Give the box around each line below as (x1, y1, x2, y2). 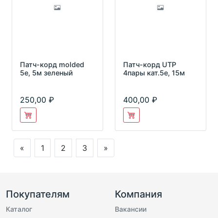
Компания (115, 188, 162, 200)
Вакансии (115, 204, 146, 213)
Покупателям (6, 188, 70, 200)
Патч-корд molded (20, 60, 84, 69)
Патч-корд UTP (123, 60, 176, 69)
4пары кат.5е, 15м (123, 69, 185, 77)
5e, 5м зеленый (20, 69, 73, 77)
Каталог (6, 204, 32, 213)
